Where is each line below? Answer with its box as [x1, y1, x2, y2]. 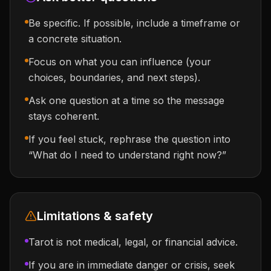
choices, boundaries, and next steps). [28, 71, 200, 83]
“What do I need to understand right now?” [28, 149, 226, 161]
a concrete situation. [28, 33, 122, 45]
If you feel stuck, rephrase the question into [28, 133, 230, 145]
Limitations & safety [37, 209, 153, 223]
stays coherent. [28, 110, 99, 122]
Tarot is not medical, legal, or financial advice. [28, 236, 238, 248]
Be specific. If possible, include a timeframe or [28, 17, 240, 29]
